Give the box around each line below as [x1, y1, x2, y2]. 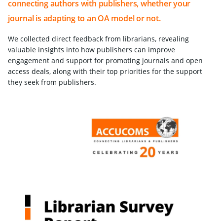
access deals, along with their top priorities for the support [8, 67, 202, 76]
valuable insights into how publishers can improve [8, 45, 175, 54]
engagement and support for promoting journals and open [8, 56, 203, 65]
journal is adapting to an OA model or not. [8, 13, 161, 24]
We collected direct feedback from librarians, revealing [8, 34, 189, 43]
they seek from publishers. [8, 77, 96, 87]
